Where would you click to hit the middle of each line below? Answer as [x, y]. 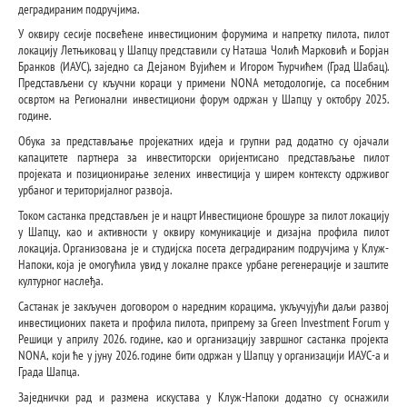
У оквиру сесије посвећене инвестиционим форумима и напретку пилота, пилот [203, 34]
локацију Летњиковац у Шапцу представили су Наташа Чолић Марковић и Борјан [203, 50]
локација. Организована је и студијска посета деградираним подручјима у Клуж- [203, 248]
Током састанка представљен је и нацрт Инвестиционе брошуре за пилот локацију [203, 215]
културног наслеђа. [60, 281]
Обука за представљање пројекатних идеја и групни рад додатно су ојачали [203, 141]
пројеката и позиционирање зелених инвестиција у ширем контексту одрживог [203, 174]
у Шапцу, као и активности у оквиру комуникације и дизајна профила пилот [203, 232]
